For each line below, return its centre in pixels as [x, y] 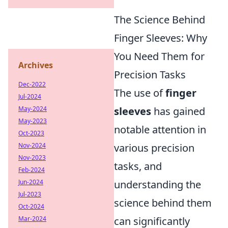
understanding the [158, 185]
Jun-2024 [31, 182]
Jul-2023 [30, 194]
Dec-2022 [32, 84]
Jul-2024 [30, 96]
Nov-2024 [32, 145]
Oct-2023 [31, 133]
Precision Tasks [150, 75]
